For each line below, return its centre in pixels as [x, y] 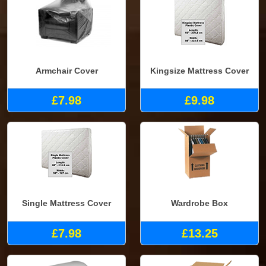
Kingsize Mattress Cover [199, 70]
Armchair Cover [66, 70]
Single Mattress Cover [66, 203]
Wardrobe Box [199, 203]
